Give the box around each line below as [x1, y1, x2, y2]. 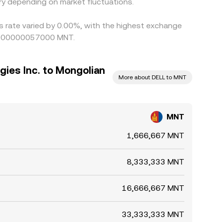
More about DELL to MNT [118, 74, 186, 81]
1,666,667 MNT [127, 131, 184, 140]
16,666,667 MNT [122, 183, 184, 193]
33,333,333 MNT [122, 210, 184, 219]
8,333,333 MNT [127, 157, 184, 166]
